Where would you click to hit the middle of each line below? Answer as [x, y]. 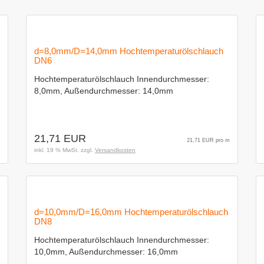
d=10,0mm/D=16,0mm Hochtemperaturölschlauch [131, 212]
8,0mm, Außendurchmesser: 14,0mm [104, 91]
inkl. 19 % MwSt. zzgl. [65, 150]
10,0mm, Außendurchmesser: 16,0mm [106, 252]
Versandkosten [115, 150]
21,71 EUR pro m [208, 140]
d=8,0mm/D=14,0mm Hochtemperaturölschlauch [129, 51]
